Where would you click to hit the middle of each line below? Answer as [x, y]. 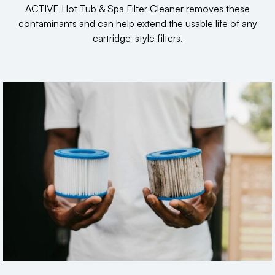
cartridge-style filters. [137, 38]
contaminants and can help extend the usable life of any [137, 23]
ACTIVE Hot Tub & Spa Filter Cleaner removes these [137, 8]
